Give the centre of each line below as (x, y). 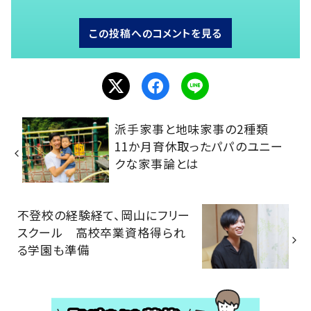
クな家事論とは (157, 163)
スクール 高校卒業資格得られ (101, 232)
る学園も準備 (53, 249)
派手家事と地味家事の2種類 (198, 128)
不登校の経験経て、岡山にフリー (104, 215)
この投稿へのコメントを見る (155, 33)
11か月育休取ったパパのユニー (199, 146)
